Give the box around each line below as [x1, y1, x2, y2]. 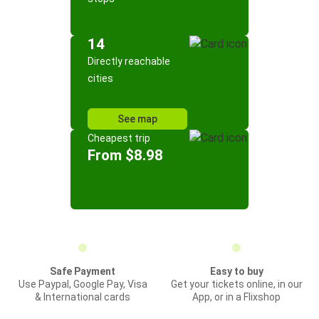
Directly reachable [88, 56, 170, 67]
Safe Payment [50, 266, 115, 277]
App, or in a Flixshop [192, 291, 281, 303]
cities [88, 73, 113, 84]
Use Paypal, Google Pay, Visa [18, 278, 147, 290]
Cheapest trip [88, 132, 150, 144]
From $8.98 [88, 147, 163, 164]
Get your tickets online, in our [170, 278, 303, 290]
